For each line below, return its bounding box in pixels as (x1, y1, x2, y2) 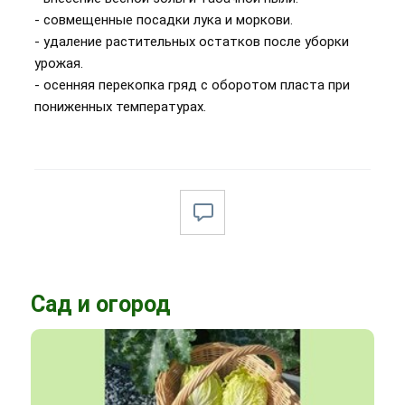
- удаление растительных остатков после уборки (34, 33, 349, 50)
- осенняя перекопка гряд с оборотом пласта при (34, 76, 350, 93)
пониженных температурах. (34, 98, 206, 115)
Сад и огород (31, 290, 171, 317)
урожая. (34, 54, 83, 71)
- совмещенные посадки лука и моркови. (34, 11, 293, 28)
